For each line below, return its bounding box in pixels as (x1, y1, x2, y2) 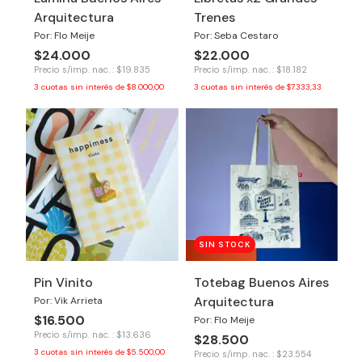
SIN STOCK (198, 238, 250, 250)
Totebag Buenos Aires (193, 273, 329, 291)
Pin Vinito (34, 273, 93, 291)
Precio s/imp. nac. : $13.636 (34, 328, 151, 340)
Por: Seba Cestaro (193, 29, 279, 42)
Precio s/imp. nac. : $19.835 (34, 64, 150, 75)
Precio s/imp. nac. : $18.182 (193, 64, 307, 75)
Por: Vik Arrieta (34, 293, 103, 307)
